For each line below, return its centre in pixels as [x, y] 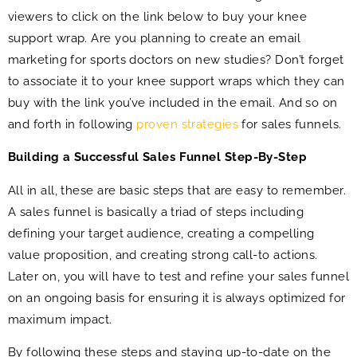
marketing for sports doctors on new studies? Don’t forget [176, 59]
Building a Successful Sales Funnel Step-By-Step [158, 157]
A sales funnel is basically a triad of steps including [156, 212]
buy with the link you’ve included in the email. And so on [173, 102]
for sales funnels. [290, 124]
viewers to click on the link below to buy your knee [157, 16]
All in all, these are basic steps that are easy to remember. [177, 190]
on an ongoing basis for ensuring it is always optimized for [177, 298]
